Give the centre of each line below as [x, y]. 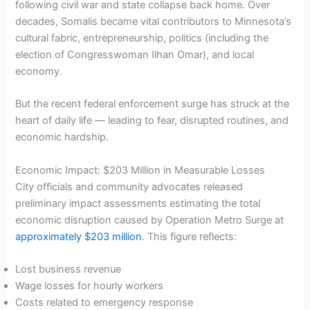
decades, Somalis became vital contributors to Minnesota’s [154, 21]
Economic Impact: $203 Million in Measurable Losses [140, 170]
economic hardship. [62, 137]
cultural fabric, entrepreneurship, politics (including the [142, 38]
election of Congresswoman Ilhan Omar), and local [135, 54]
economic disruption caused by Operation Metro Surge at [150, 220]
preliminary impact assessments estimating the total [138, 203]
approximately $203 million [79, 236]
